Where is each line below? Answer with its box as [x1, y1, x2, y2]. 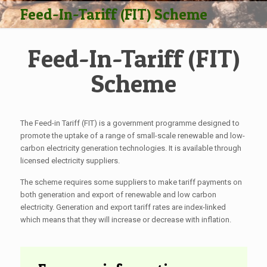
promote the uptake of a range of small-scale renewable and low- [20, 131, 245, 140]
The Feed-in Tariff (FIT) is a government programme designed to [20, 119, 240, 128]
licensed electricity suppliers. [20, 156, 120, 165]
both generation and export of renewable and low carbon [20, 190, 216, 199]
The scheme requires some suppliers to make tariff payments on [20, 178, 242, 187]
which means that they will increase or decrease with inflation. [20, 215, 231, 224]
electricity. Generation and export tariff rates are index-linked [20, 203, 226, 212]
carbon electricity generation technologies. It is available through [20, 144, 241, 153]
